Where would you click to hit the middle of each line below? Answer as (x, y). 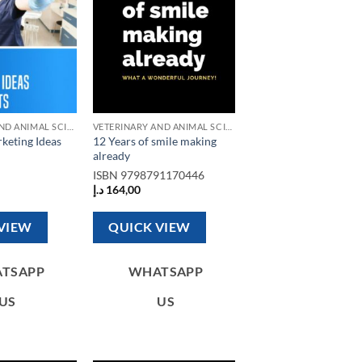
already (111, 155)
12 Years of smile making (154, 141)
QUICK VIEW (149, 227)
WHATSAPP (166, 271)
